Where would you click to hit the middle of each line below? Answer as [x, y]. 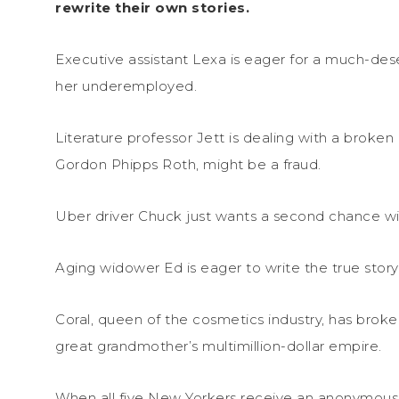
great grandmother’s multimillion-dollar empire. [219, 346]
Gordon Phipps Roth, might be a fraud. [188, 164]
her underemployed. [126, 85]
